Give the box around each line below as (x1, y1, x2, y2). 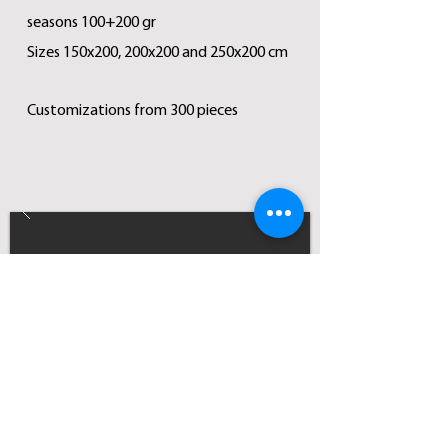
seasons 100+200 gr (27, 15, 156, 31)
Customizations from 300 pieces (27, 103, 238, 119)
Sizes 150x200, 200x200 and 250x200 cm (27, 45, 288, 61)
